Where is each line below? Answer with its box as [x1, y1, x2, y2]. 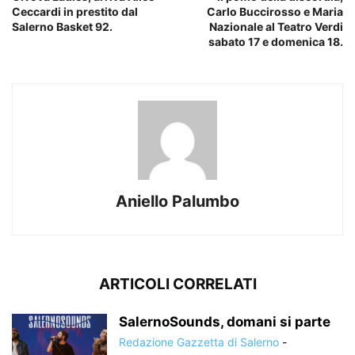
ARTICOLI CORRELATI [98, 274, 257, 293]
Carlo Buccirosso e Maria [207, 4, 343, 18]
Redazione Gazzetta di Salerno [119, 334, 279, 349]
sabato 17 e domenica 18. [208, 34, 343, 48]
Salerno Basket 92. [12, 19, 113, 33]
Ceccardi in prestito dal [12, 4, 138, 18]
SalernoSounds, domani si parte [119, 313, 330, 330]
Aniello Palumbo [116, 191, 239, 211]
